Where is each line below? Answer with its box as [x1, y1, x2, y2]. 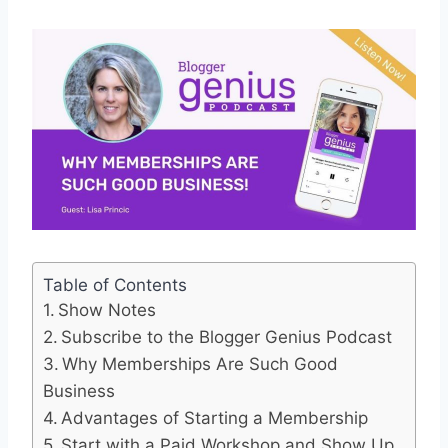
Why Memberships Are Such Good [62, 353, 339, 374]
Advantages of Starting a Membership [61, 407, 369, 428]
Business [43, 380, 115, 401]
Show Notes [58, 299, 157, 320]
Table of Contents [43, 274, 187, 295]
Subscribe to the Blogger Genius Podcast [61, 326, 393, 347]
